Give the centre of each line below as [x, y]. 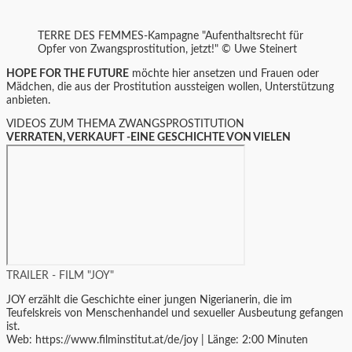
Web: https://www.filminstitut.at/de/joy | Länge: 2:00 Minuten [157, 341]
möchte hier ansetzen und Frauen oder [224, 73]
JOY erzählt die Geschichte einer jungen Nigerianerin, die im [149, 301]
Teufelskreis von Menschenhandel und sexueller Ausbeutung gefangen [175, 314]
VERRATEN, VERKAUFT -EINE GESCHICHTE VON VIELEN [148, 138]
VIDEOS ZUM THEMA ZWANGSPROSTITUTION [125, 125]
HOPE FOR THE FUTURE [68, 73]
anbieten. [28, 100]
